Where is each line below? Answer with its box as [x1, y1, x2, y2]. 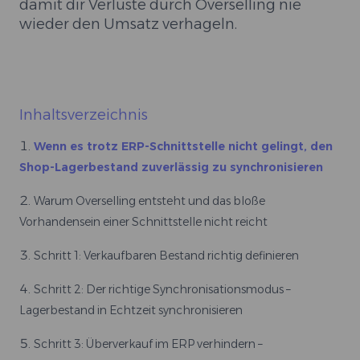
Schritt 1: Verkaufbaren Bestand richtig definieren [34, 248, 299, 263]
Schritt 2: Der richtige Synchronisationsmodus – [34, 282, 291, 297]
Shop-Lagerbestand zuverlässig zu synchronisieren [19, 160, 323, 174]
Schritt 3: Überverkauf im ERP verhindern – [34, 337, 263, 351]
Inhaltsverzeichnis [19, 106, 148, 124]
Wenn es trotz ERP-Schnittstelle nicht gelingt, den [34, 139, 333, 153]
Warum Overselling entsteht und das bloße [34, 194, 265, 208]
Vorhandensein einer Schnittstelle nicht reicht [19, 215, 268, 229]
